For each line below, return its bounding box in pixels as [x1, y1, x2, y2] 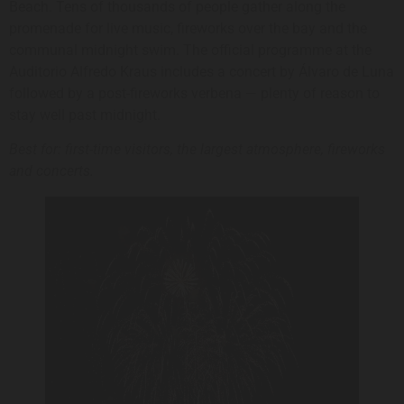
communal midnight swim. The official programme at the [9, 41, 372, 59]
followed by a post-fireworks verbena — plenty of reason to [9, 84, 380, 102]
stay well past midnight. [9, 106, 161, 124]
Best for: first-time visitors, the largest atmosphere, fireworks [9, 140, 385, 158]
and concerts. [9, 161, 94, 179]
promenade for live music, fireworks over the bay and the [9, 19, 367, 37]
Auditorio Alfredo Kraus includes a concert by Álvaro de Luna [9, 62, 394, 80]
